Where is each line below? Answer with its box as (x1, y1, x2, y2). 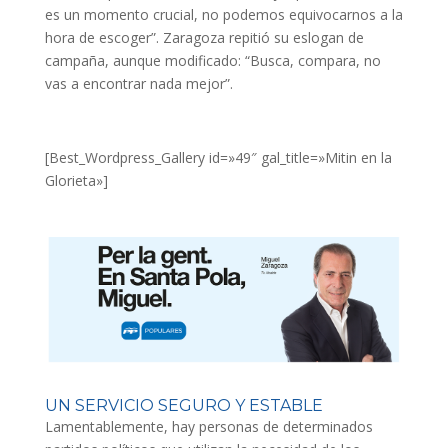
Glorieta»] (44, 170, 108, 190)
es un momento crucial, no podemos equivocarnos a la (44, 4, 403, 24)
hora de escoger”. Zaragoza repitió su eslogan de (44, 27, 364, 47)
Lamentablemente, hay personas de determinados (44, 417, 373, 437)
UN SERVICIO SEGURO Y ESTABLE (44, 396, 323, 416)
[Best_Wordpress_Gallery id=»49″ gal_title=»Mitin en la (44, 147, 392, 167)
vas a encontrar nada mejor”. (44, 73, 233, 93)
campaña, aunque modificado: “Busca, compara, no (44, 50, 381, 70)
